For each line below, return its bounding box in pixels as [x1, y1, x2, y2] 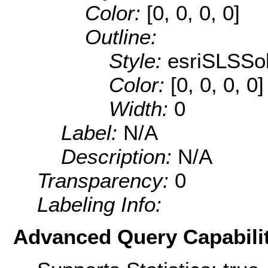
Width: [109, 97, 174, 121]
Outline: [85, 25, 157, 49]
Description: [61, 145, 178, 169]
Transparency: [37, 169, 175, 193]
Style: [109, 49, 167, 73]
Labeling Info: [37, 193, 162, 217]
